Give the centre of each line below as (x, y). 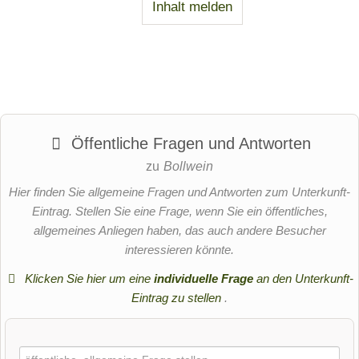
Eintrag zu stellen (178, 298)
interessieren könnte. (179, 249)
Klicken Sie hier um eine (87, 279)
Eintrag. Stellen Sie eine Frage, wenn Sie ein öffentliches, (179, 211)
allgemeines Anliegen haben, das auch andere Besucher (179, 230)
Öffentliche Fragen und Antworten (188, 143)
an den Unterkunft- (303, 279)
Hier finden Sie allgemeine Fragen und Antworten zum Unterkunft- (179, 192)
